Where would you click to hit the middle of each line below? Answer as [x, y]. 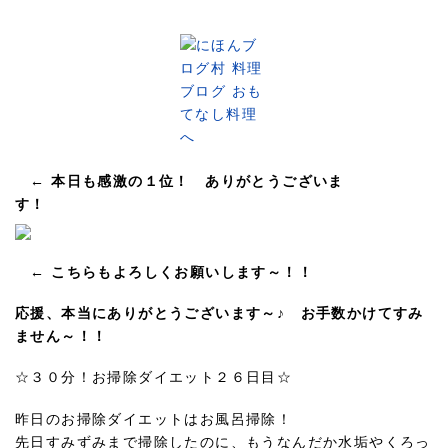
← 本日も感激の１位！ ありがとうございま [187, 181]
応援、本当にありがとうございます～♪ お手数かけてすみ [219, 314]
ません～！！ [61, 337]
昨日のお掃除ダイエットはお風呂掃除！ [154, 419]
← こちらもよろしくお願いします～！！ [164, 272]
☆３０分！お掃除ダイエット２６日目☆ [154, 378]
